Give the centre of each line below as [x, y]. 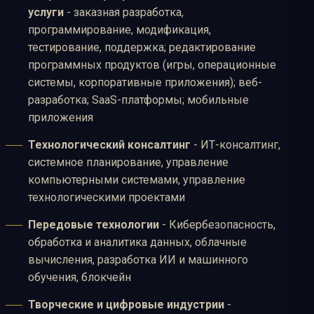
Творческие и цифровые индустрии [126, 305]
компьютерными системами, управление [137, 180]
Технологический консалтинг [109, 145]
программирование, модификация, [120, 30]
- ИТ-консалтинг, [235, 145]
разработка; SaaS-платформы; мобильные [138, 100]
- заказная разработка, [124, 13]
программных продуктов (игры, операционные [152, 65]
